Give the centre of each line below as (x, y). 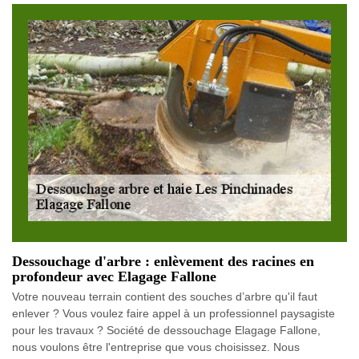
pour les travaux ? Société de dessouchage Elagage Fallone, (166, 331)
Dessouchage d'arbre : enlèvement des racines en (163, 262)
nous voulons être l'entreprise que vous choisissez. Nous (156, 347)
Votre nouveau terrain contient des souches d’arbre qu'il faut (165, 297)
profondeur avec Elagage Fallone (114, 277)
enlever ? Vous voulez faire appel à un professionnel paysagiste (173, 314)
